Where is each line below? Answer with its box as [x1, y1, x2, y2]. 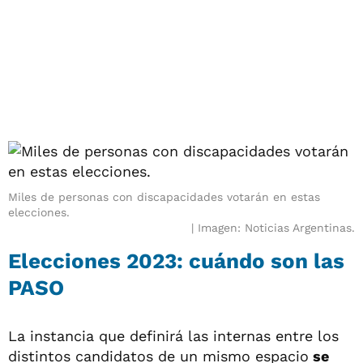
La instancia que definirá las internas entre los [8, 327, 339, 344]
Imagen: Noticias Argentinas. [198, 220, 355, 234]
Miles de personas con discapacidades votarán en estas [8, 190, 320, 203]
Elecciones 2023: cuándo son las [8, 248, 344, 273]
